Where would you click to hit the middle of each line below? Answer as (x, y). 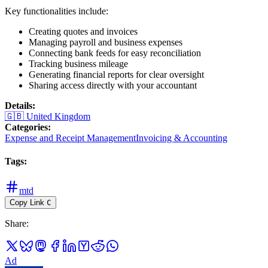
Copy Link (27, 203)
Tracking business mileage (78, 63)
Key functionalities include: (57, 11)
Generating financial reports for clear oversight (116, 74)
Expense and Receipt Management (70, 138)
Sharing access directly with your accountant (113, 85)
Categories (26, 127)
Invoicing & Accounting (182, 138)
